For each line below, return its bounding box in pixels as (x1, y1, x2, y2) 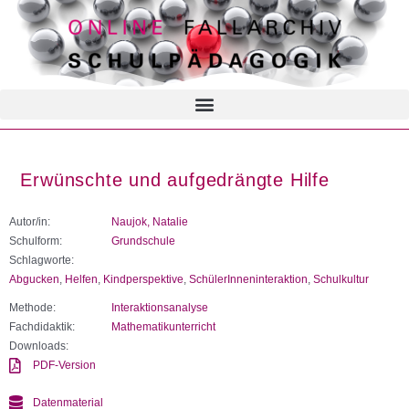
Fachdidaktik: (9, 320, 75, 333)
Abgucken (9, 272, 59, 286)
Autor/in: (9, 215, 50, 228)
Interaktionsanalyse (111, 300, 208, 314)
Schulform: (9, 234, 62, 247)
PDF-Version (33, 358, 97, 372)
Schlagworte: (9, 253, 74, 267)
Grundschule (111, 234, 175, 247)
